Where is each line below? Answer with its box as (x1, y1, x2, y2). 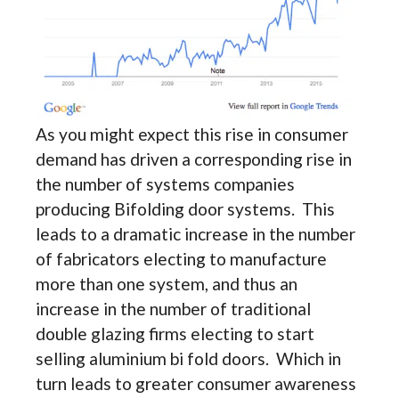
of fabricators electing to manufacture (36, 248, 327, 269)
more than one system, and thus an (36, 273, 297, 294)
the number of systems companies (36, 173, 295, 194)
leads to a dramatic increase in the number (36, 223, 355, 244)
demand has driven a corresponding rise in (36, 148, 352, 169)
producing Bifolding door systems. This (36, 198, 335, 219)
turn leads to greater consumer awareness (36, 372, 356, 394)
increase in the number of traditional (36, 297, 311, 319)
